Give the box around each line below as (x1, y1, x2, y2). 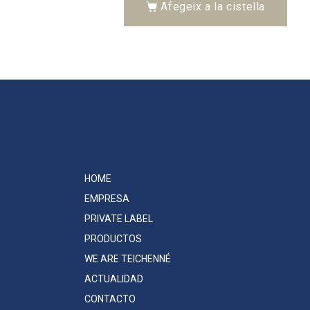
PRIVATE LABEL (84, 212, 153, 224)
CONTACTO (84, 293, 136, 304)
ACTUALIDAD (84, 273, 143, 284)
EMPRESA (84, 192, 129, 204)
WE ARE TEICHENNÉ (84, 253, 171, 264)
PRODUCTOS (84, 232, 142, 244)
